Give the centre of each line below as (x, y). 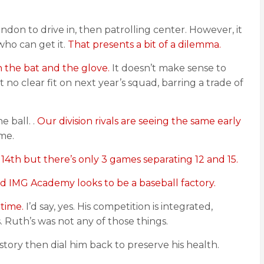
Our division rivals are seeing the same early (139, 121)
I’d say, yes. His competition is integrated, (118, 207)
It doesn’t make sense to (168, 68)
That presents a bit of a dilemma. (144, 44)
